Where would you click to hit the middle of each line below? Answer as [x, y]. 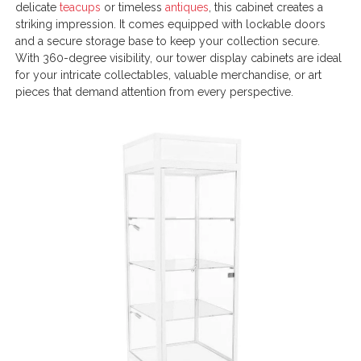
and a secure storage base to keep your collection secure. [168, 41]
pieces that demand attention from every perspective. [155, 91]
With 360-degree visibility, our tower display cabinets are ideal [179, 58]
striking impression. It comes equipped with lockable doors [171, 24]
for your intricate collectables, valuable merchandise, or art [169, 75]
